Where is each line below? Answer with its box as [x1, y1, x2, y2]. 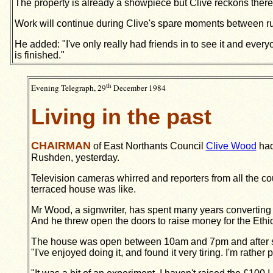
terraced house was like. [30, 184, 136, 195]
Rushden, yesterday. [30, 152, 119, 163]
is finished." [15, 50, 65, 61]
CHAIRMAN [30, 140, 91, 152]
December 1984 [111, 82, 166, 94]
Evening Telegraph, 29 [30, 82, 106, 94]
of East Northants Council [90, 141, 206, 152]
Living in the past [30, 104, 211, 130]
